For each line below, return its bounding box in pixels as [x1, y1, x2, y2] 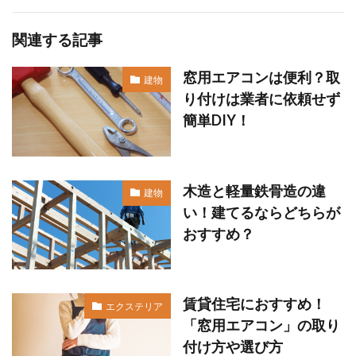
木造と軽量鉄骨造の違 [183, 181, 326, 199]
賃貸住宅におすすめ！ [183, 295, 326, 313]
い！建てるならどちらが [183, 203, 340, 221]
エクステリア [106, 300, 163, 312]
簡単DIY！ [183, 111, 250, 130]
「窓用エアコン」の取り [183, 316, 340, 335]
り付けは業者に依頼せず [183, 90, 340, 108]
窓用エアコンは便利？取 [183, 68, 340, 87]
